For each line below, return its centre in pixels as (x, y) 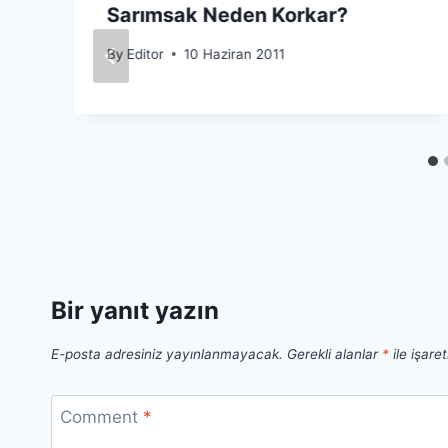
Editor (146, 53)
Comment (101, 417)
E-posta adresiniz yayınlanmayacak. (167, 354)
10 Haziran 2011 (235, 53)
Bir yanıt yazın (135, 310)
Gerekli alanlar (334, 354)
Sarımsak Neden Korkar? (227, 15)
